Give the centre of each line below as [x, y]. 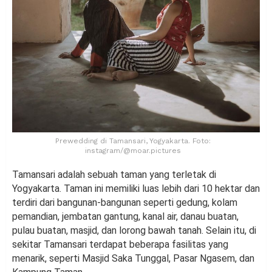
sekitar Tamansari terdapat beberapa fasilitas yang [120, 244]
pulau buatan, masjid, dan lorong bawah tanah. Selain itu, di [134, 230]
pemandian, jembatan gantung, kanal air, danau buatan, [125, 216]
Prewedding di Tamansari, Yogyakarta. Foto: [133, 141]
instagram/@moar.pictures [133, 150]
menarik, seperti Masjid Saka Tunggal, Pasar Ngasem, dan [133, 258]
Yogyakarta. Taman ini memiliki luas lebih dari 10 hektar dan [136, 188]
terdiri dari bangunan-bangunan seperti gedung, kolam [125, 202]
